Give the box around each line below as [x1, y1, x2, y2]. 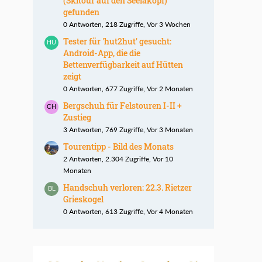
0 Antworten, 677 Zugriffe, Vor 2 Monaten [63, 84, 193, 94]
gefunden [63, 6, 99, 18]
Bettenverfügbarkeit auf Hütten [63, 59, 183, 71]
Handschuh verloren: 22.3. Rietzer [63, 182, 192, 194]
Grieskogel [63, 194, 104, 205]
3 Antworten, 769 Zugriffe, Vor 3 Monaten [63, 125, 193, 135]
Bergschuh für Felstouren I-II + [63, 100, 182, 112]
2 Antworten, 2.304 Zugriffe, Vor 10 [63, 154, 173, 164]
